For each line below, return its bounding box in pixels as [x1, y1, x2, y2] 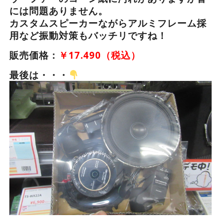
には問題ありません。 [9, 4, 108, 17]
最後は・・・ [9, 68, 69, 81]
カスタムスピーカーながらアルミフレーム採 [9, 16, 207, 29]
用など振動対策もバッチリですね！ [9, 29, 167, 41]
